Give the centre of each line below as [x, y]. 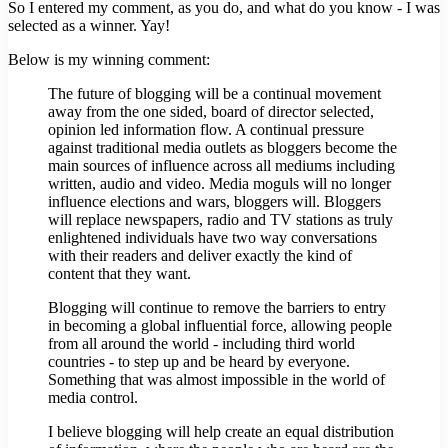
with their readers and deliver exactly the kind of [200, 256]
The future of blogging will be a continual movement [214, 94]
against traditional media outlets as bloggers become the [222, 148]
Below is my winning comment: [109, 60]
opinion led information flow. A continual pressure [206, 130]
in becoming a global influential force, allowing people [220, 326]
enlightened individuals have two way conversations [212, 238]
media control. [93, 398]
